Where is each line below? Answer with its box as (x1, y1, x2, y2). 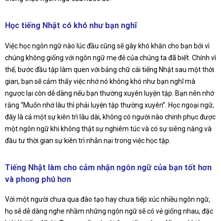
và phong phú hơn (5, 174, 71, 184)
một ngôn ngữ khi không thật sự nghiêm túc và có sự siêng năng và (5, 124, 212, 133)
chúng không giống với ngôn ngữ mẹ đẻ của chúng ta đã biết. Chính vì (5, 53, 216, 62)
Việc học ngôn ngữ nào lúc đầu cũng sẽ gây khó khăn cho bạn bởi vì (5, 41, 210, 50)
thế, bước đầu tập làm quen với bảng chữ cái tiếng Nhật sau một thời (5, 65, 214, 74)
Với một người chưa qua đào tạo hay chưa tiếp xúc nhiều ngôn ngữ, (5, 195, 210, 204)
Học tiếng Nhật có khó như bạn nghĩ (5, 21, 137, 31)
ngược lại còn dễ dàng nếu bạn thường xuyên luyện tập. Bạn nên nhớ (5, 89, 214, 97)
